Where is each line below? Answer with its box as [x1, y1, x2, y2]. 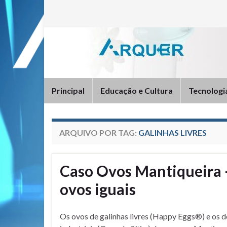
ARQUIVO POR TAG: [59, 128, 138, 137]
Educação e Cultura [100, 86, 173, 95]
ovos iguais [60, 180, 136, 198]
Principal [52, 86, 85, 95]
